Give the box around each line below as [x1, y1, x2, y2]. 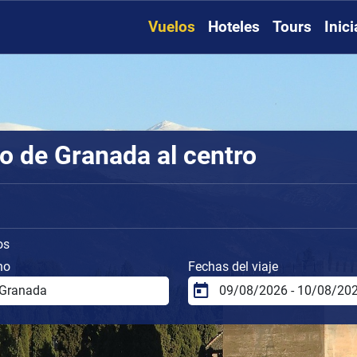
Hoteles [208, 18, 260, 37]
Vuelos [148, 18, 195, 37]
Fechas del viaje [188, 258, 278, 274]
